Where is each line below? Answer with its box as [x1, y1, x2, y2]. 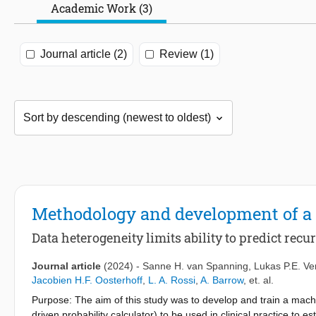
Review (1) [159, 48, 214, 61]
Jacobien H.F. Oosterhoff [32, 274, 142, 286]
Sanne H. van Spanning [142, 260, 248, 272]
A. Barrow [200, 274, 243, 286]
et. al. [249, 274, 274, 286]
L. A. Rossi [148, 274, 195, 286]
